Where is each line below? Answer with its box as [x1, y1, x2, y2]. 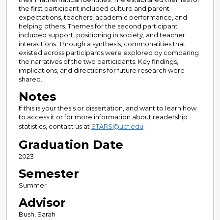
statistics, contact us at [18, 122, 91, 131]
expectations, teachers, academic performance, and [18, 13, 187, 22]
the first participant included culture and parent [18, 4, 169, 13]
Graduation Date [18, 137, 123, 152]
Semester [18, 166, 79, 181]
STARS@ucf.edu [91, 122, 143, 131]
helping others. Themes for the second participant [18, 22, 178, 30]
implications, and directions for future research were [18, 66, 185, 75]
